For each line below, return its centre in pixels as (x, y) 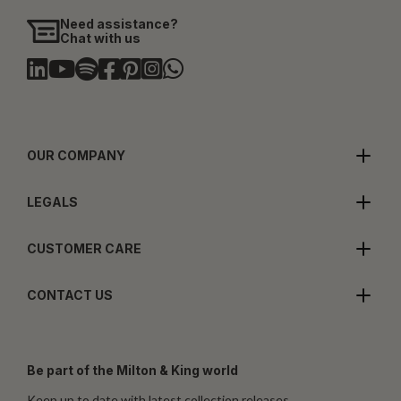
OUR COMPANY (76, 155)
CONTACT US (70, 294)
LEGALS (52, 201)
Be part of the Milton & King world (132, 370)
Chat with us (101, 38)
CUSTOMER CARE (84, 248)
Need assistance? (119, 23)
